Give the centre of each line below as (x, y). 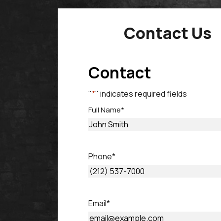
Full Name (105, 110)
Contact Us (167, 33)
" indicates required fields (141, 94)
